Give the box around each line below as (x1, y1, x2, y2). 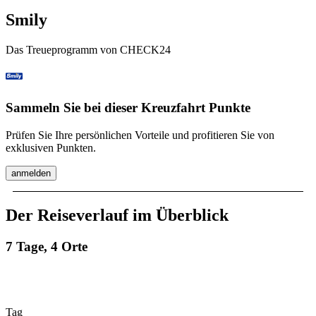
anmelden (11, 168, 51, 179)
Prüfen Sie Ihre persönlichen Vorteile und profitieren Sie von (6, 129, 274, 142)
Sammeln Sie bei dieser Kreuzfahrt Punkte (6, 100, 250, 116)
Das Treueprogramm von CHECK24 (6, 43, 171, 56)
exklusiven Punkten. (6, 142, 96, 154)
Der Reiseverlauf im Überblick (6, 206, 229, 225)
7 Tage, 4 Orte (6, 238, 87, 254)
